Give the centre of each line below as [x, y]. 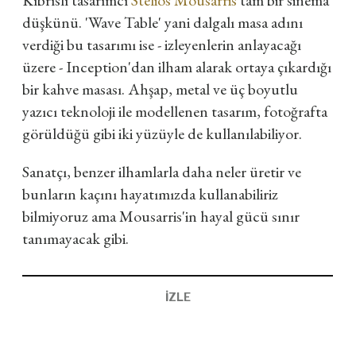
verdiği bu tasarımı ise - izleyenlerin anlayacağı [162, 45]
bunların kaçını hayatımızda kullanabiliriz [150, 194]
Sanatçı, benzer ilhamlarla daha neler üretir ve [162, 172]
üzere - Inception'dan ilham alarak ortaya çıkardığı [177, 67]
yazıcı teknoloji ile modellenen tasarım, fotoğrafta [175, 112]
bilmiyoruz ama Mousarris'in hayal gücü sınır [161, 217]
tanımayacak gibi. [75, 239]
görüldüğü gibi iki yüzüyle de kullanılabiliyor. [162, 134]
